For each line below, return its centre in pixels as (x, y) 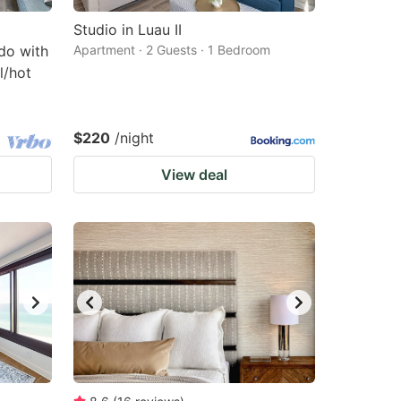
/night (134, 138)
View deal (194, 175)
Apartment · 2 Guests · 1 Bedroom (172, 50)
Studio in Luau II (128, 30)
